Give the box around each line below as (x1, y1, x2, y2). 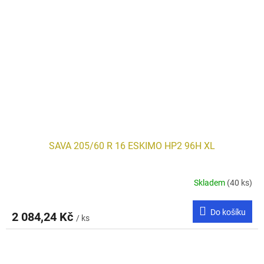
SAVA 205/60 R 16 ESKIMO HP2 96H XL (49, 140, 215, 151)
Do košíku (210, 207, 246, 217)
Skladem (194, 178, 227, 188)
